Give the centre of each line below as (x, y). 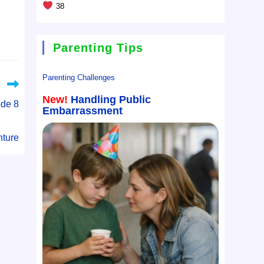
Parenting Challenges (79, 78)
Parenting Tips (98, 48)
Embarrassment (83, 111)
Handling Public (111, 100)
